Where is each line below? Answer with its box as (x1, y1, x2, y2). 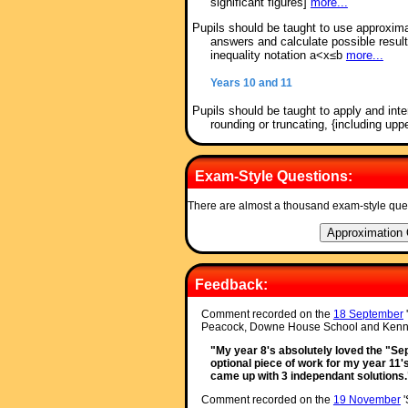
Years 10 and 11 (209, 76, 292, 90)
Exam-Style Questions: (194, 168, 352, 185)
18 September (332, 308, 403, 321)
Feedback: (194, 277, 268, 293)
